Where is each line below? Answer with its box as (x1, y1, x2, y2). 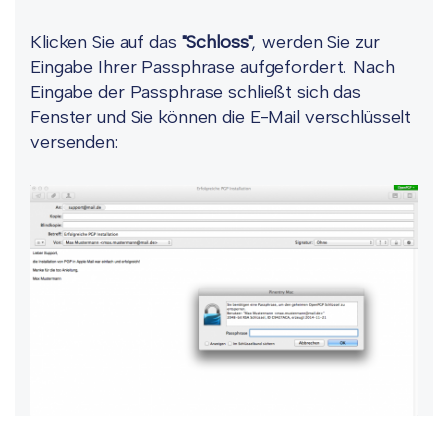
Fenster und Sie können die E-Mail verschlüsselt (30, 106, 412, 129)
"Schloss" (181, 31, 253, 54)
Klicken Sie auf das (30, 31, 182, 54)
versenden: (30, 131, 118, 154)
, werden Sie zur (252, 31, 380, 54)
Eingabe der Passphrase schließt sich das (30, 81, 361, 104)
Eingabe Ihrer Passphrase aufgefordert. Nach (30, 56, 395, 79)
